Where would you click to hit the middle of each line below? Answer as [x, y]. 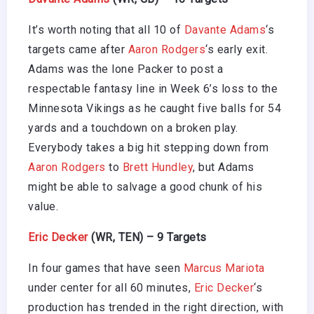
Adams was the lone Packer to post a [126, 69]
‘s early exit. [237, 49]
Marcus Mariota [224, 268]
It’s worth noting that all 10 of [106, 29]
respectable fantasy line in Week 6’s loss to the [153, 88]
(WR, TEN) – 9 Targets [147, 237]
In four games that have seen [106, 268]
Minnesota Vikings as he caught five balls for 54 [155, 108]
